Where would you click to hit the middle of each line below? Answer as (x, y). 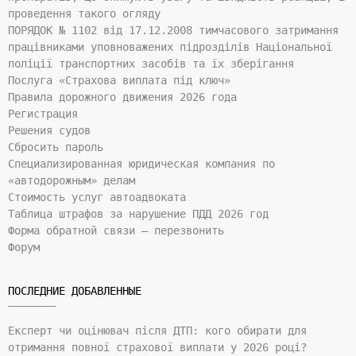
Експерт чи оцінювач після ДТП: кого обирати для (157, 331)
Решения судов (49, 131)
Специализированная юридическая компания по (141, 164)
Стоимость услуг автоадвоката (97, 197)
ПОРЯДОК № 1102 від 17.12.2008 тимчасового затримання (173, 31)
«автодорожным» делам (72, 181)
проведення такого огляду (84, 14)
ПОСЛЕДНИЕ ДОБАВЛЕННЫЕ (75, 291)
